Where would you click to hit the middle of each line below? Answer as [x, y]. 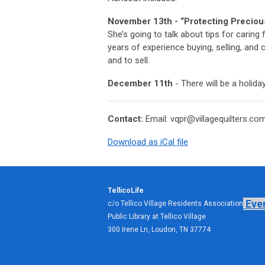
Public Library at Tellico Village [157, 217]
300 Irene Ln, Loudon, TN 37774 [159, 230]
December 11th [140, 84]
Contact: [127, 119]
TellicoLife [126, 191]
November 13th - [144, 22]
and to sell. [129, 61]
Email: [158, 119]
